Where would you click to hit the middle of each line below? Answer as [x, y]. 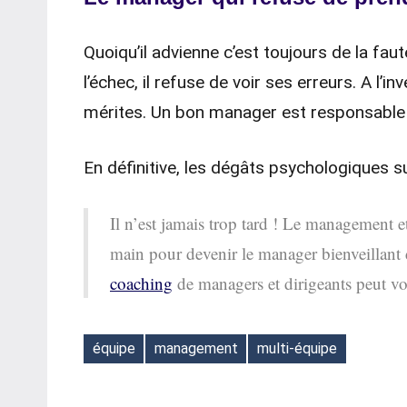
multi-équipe [297, 348]
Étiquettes [117, 361]
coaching [141, 283]
